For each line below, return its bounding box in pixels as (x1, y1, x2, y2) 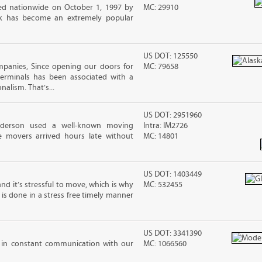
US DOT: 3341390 (143, 229, 202, 238)
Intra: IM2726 (143, 121, 188, 130)
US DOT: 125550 (143, 51, 198, 61)
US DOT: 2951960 (143, 111, 202, 120)
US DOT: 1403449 (143, 170, 202, 179)
